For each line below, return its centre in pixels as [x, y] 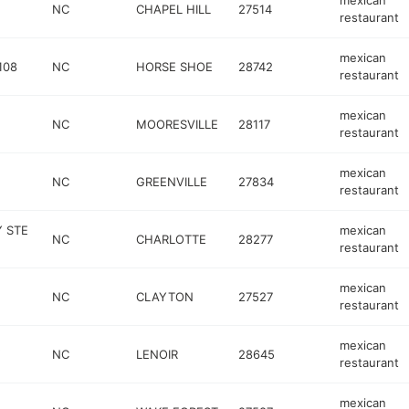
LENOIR [157, 354]
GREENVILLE [172, 181]
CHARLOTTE [172, 239]
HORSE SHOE [175, 66]
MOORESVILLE [178, 124]
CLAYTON [165, 296]
